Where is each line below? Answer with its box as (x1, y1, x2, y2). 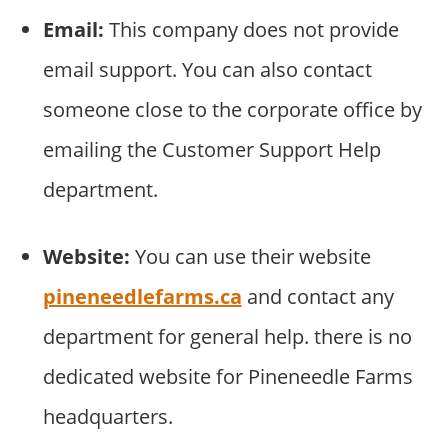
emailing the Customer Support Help (42, 136, 381, 164)
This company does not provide (103, 16, 399, 44)
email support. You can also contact (42, 56, 372, 84)
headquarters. (42, 403, 173, 431)
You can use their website (129, 243, 371, 271)
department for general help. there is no (42, 323, 412, 351)
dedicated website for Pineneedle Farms (42, 363, 413, 391)
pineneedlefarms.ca (42, 283, 242, 311)
